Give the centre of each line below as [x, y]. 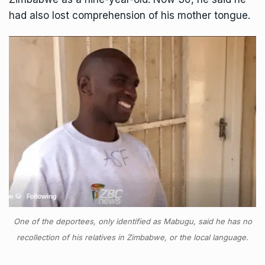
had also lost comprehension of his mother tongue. [130, 15]
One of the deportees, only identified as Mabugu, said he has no [132, 221]
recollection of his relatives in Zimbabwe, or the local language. [132, 237]
